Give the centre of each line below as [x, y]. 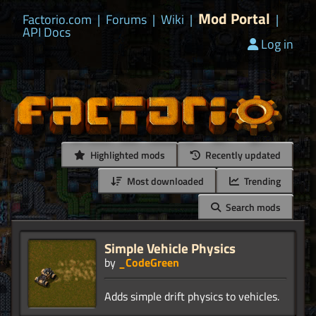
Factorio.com [57, 19]
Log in [277, 44]
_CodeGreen [149, 263]
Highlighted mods [127, 155]
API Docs [47, 32]
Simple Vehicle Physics [170, 248]
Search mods [252, 207]
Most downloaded [164, 181]
